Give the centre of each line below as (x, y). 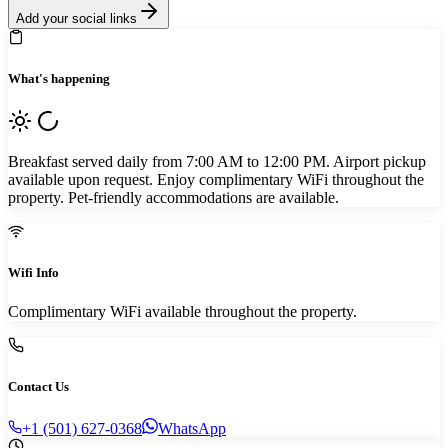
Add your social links (76, 18)
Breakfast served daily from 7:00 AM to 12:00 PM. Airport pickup (217, 161)
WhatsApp (192, 428)
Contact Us (38, 387)
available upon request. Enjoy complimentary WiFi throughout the (216, 179)
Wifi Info (33, 273)
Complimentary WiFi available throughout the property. (182, 312)
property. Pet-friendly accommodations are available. (173, 197)
